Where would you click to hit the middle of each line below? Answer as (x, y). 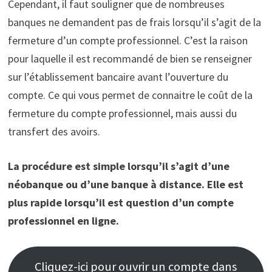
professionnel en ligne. (63, 221)
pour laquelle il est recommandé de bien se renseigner (130, 59)
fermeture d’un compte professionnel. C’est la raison (127, 41)
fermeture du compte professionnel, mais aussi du (122, 114)
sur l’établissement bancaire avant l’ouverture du (118, 77)
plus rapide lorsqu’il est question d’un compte (121, 203)
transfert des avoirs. (54, 132)
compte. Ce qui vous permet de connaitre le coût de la (130, 95)
